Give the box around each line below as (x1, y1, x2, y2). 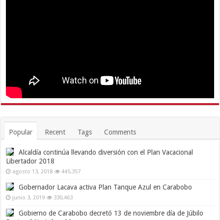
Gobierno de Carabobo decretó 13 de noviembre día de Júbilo (19, 209, 204, 218)
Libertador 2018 (6, 157, 55, 165)
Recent (45, 128, 66, 137)
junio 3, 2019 (12, 194, 45, 201)
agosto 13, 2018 (12, 168, 53, 175)
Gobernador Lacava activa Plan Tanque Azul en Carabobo (19, 183, 192, 192)
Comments (104, 128, 137, 137)
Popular (9, 128, 33, 137)
